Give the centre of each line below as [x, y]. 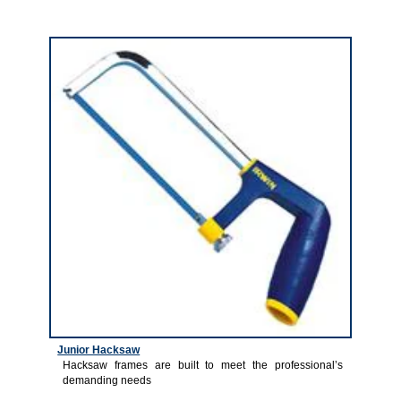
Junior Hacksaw [99, 350]
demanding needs [107, 381]
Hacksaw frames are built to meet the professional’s [203, 366]
